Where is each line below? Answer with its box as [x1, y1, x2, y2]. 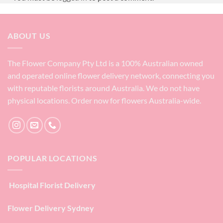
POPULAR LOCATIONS [7, 153, 98, 163]
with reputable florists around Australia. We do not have [7, 83, 200, 93]
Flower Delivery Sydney [7, 203, 94, 213]
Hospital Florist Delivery [7, 180, 96, 190]
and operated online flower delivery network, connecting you [7, 70, 215, 80]
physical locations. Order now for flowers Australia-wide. [7, 95, 201, 105]
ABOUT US [7, 31, 51, 41]
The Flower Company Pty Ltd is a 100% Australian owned [7, 58, 203, 68]
